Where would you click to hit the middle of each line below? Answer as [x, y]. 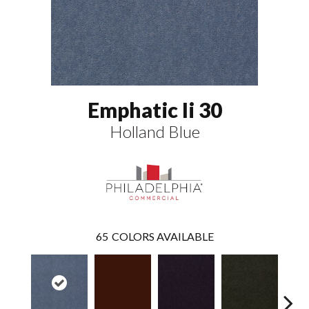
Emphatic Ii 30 [154, 110]
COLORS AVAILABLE [162, 236]
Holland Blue [154, 132]
